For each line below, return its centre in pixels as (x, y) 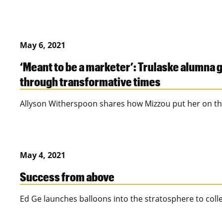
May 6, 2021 (43, 45)
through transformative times (90, 82)
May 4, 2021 (43, 155)
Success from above (67, 177)
